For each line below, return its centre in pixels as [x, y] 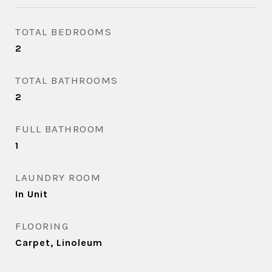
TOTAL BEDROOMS [63, 32]
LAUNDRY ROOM [58, 177]
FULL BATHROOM [60, 129]
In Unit [32, 194]
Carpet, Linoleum [59, 243]
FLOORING [42, 226]
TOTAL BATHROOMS [67, 80]
